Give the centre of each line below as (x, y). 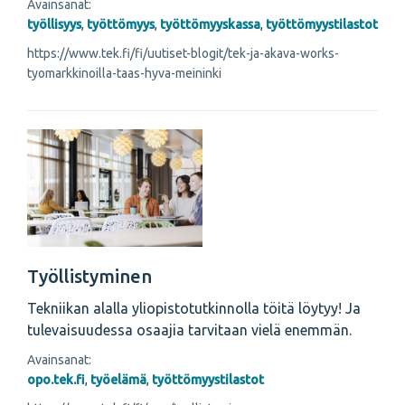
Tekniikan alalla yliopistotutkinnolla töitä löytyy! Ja (194, 309)
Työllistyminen (89, 277)
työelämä (118, 380)
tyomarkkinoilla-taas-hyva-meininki (124, 74)
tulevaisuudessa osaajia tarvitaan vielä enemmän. (189, 330)
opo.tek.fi (56, 380)
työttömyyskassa (210, 25)
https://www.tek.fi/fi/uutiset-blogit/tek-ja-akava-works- (183, 54)
